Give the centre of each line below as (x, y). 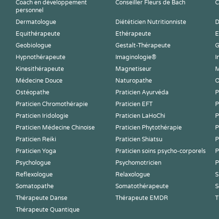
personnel (30, 10)
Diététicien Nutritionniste (151, 22)
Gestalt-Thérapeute (143, 45)
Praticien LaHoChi (140, 116)
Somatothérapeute (142, 186)
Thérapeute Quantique (48, 210)
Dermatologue (36, 22)
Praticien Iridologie (42, 116)
